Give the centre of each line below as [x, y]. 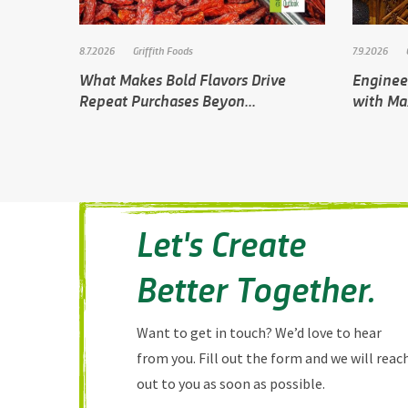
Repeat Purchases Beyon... [168, 100]
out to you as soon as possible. [231, 383]
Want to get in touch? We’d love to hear [259, 332]
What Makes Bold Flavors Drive [183, 79]
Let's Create [221, 242]
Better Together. [256, 287]
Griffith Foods [163, 50]
